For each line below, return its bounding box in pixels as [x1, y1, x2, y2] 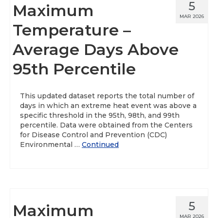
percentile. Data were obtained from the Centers [20, 121, 193, 129]
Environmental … [20, 140, 82, 149]
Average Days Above [13, 40, 179, 59]
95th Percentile [13, 59, 136, 78]
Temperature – [13, 20, 131, 39]
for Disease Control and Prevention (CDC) [20, 130, 167, 139]
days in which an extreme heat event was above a [20, 101, 197, 110]
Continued [82, 140, 119, 149]
